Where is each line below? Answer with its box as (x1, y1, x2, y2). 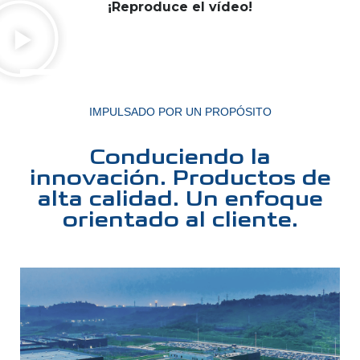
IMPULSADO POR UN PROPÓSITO (88, 104, 272, 118)
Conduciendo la (89, 143, 271, 172)
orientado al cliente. (62, 206, 298, 235)
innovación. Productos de (29, 164, 331, 193)
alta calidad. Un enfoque (37, 185, 323, 214)
